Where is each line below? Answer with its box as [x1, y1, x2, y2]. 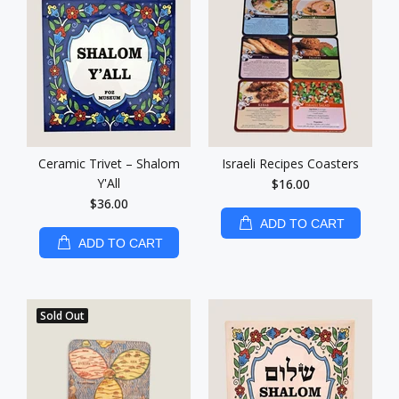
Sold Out [40, 308, 85, 323]
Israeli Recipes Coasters [222, 155, 359, 172]
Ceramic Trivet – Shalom [37, 155, 180, 172]
